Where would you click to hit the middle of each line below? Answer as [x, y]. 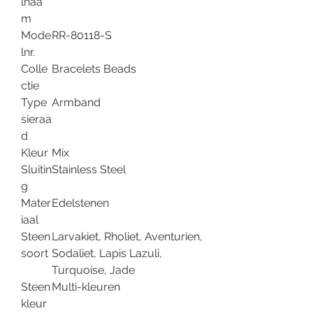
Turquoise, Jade [93, 270]
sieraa [36, 119]
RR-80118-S [82, 36]
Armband [76, 103]
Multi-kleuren [86, 287]
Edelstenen [80, 203]
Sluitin [36, 170]
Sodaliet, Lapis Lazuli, [107, 254]
